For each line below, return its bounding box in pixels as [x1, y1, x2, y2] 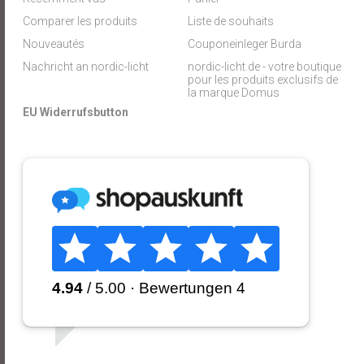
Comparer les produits [23, 15, 138, 28]
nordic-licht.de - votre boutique [187, 60, 341, 73]
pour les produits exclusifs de [187, 73, 338, 86]
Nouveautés [23, 37, 85, 50]
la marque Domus [187, 86, 279, 99]
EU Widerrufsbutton [23, 106, 129, 119]
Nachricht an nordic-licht [23, 60, 149, 73]
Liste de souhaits [187, 15, 274, 28]
